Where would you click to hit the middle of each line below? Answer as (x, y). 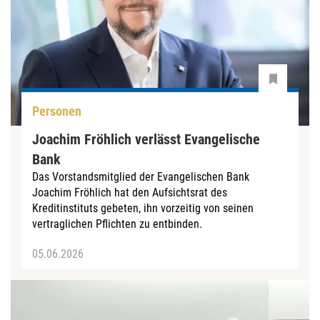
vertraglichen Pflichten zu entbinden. (117, 224)
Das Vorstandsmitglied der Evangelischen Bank (141, 176)
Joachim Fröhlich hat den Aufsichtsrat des (130, 192)
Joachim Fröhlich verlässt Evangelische (146, 139)
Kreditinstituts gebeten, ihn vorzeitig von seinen (143, 208)
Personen (57, 111)
